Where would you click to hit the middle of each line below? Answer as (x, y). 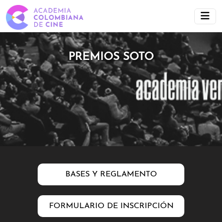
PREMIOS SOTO (111, 57)
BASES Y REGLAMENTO (111, 174)
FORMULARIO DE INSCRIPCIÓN (111, 206)
